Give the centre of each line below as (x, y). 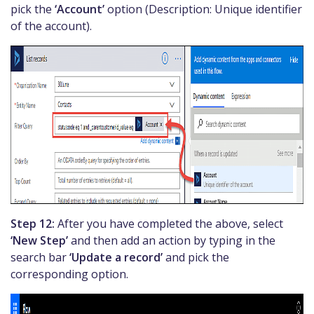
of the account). (51, 26)
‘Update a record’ (116, 257)
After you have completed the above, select (169, 223)
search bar (40, 257)
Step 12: (33, 223)
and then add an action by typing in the (172, 240)
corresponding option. (69, 274)
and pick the (196, 257)
